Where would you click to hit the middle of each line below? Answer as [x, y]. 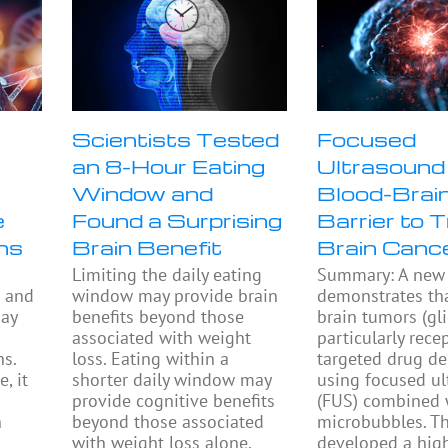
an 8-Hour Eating [169, 166]
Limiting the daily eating [167, 275]
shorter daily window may [172, 380]
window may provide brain [175, 296]
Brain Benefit [147, 247]
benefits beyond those [158, 317]
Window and [143, 193]
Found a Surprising [177, 220]
